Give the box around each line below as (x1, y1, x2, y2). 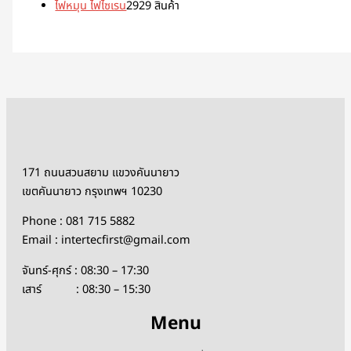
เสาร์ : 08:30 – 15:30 (22, 281, 150, 299)
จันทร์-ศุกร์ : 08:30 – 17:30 (22, 262, 149, 280)
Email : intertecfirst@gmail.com (22, 232, 190, 250)
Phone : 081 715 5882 (22, 213, 135, 231)
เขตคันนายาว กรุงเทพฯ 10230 (22, 183, 162, 201)
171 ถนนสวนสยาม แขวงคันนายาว (22, 164, 179, 182)
